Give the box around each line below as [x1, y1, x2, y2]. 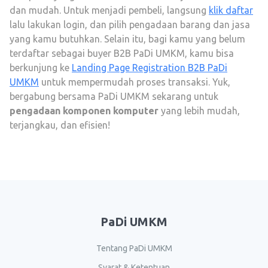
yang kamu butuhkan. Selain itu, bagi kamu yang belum [10, 33, 245, 44]
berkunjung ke [10, 62, 72, 73]
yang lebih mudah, [161, 105, 240, 116]
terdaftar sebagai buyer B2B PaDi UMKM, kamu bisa [10, 48, 234, 59]
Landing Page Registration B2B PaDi [72, 62, 227, 73]
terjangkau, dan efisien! [10, 120, 110, 130]
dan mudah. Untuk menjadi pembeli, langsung [10, 5, 209, 16]
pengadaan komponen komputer [10, 105, 161, 116]
